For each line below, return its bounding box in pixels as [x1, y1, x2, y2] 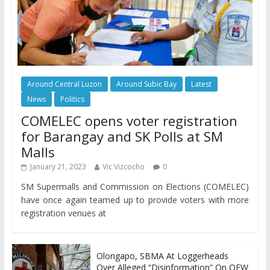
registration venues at [20, 207, 106, 219]
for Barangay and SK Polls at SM [20, 127, 223, 145]
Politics [60, 93, 84, 104]
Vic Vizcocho [102, 161, 145, 172]
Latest [190, 78, 212, 89]
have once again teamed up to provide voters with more [20, 193, 250, 206]
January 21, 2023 [30, 161, 86, 172]
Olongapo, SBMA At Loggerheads [96, 250, 228, 262]
